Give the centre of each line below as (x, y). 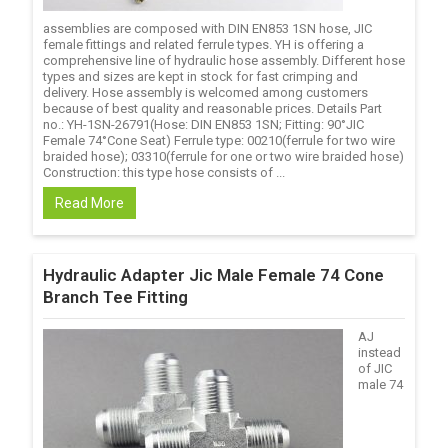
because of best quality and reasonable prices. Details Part (212, 108)
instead (379, 352)
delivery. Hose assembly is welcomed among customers (205, 92)
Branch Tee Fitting (115, 297)
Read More (89, 203)
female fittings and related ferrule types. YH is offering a (203, 44)
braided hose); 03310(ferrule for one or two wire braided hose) (223, 156)
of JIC (374, 368)
